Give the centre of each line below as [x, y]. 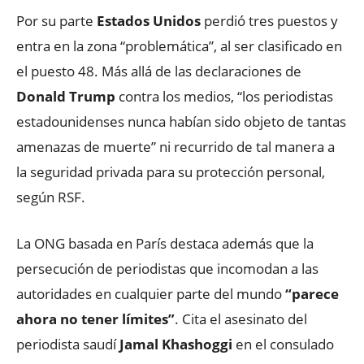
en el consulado [283, 344]
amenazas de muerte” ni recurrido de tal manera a [175, 147]
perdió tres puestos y [269, 21]
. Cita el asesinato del [241, 319]
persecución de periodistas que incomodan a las [167, 269]
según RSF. [51, 197]
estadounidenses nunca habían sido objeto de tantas [181, 121]
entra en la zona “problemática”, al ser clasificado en [179, 46]
